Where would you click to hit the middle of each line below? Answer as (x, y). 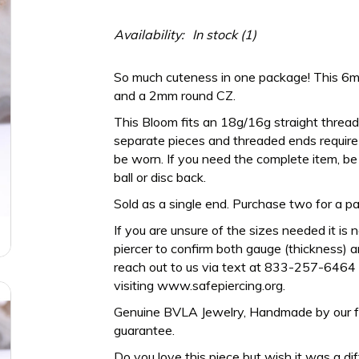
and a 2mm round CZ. (176, 95)
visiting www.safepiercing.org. (201, 285)
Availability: (149, 34)
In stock (214, 34)
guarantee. (144, 330)
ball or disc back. (159, 177)
